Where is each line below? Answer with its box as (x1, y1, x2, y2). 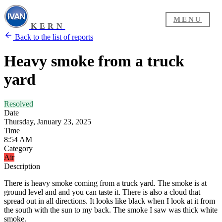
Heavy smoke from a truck (4, 52, 184, 70)
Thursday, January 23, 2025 (4, 117, 91, 126)
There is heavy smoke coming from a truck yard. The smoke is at (4, 178, 207, 187)
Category (4, 144, 33, 153)
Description (4, 162, 40, 170)
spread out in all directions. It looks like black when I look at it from (4, 196, 215, 205)
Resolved (4, 99, 33, 108)
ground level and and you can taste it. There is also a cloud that (4, 187, 200, 196)
